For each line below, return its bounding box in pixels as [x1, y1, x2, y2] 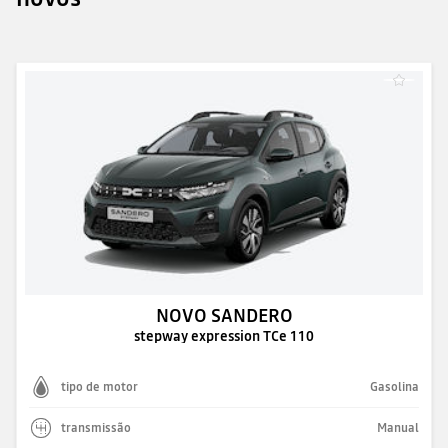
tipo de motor [61, 378, 138, 395]
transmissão [61, 419, 131, 436]
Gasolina [370, 378, 419, 395]
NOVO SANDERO [155, 302, 293, 328]
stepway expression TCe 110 [134, 325, 314, 346]
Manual [377, 419, 419, 436]
